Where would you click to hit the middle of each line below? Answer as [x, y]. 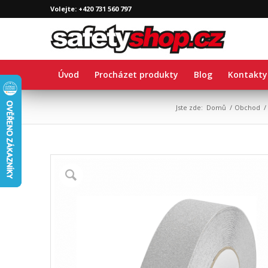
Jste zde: [190, 107]
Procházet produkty [136, 74]
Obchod [248, 107]
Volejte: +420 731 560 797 [90, 9]
